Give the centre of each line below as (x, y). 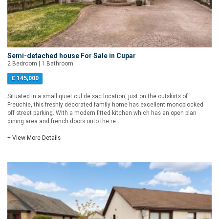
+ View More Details (34, 138)
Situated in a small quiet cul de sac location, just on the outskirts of (98, 97)
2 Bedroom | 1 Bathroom (40, 64)
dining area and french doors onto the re (62, 121)
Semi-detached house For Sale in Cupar (72, 56)
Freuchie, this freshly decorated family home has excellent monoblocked (105, 105)
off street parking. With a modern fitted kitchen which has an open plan (102, 113)
